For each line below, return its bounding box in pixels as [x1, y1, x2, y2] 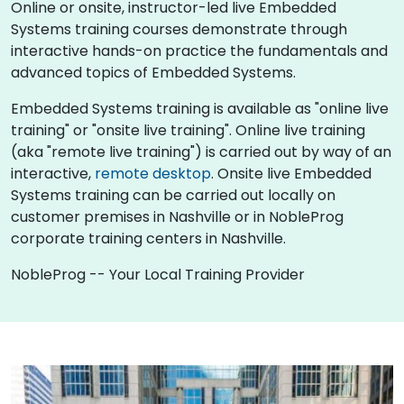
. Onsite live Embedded [211, 162, 372, 184]
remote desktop [95, 162, 211, 184]
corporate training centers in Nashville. [11, 227, 286, 249]
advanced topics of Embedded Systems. [11, 61, 296, 83]
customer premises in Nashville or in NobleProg [11, 206, 344, 227]
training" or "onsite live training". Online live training [11, 119, 365, 141]
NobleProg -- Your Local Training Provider [11, 263, 305, 285]
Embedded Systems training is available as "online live [11, 97, 389, 119]
